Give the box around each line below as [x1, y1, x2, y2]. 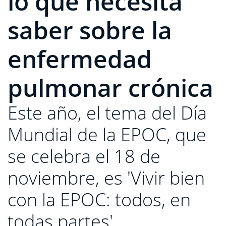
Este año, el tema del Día [8, 100, 207, 125]
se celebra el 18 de [8, 144, 160, 168]
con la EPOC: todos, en [8, 187, 191, 212]
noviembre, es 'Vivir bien [8, 165, 205, 190]
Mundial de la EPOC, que [8, 122, 206, 147]
